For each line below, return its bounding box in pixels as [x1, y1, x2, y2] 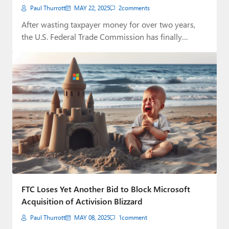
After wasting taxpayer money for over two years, [21, 19, 195, 30]
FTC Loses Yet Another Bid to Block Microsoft [21, 183, 190, 194]
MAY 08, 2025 [74, 213, 110, 221]
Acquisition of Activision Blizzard [21, 195, 143, 207]
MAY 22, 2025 [74, 4, 110, 12]
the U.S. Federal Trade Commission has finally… [21, 31, 188, 42]
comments [122, 4, 150, 12]
